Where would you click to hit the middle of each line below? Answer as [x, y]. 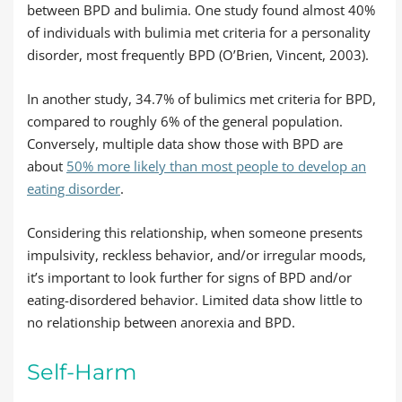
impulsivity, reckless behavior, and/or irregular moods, [197, 255]
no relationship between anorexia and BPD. [161, 322]
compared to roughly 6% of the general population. [185, 121]
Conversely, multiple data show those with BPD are [185, 144]
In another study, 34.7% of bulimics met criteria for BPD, [201, 99]
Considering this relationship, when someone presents [195, 232]
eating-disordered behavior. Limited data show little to [195, 300]
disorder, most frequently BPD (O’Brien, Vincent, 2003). [198, 55]
